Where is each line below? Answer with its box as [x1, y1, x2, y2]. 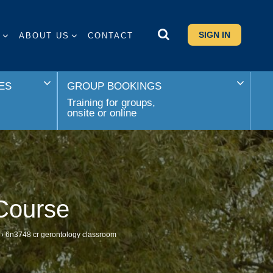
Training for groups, [66, 96, 155, 108]
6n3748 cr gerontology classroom [5, 230, 116, 239]
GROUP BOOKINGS [66, 80, 161, 92]
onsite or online [66, 107, 136, 119]
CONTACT [87, 31, 133, 40]
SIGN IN [198, 30, 230, 40]
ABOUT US [18, 31, 69, 40]
